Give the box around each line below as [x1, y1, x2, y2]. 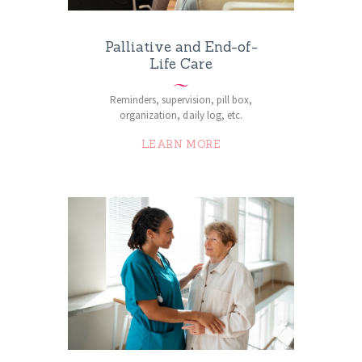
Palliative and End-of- [104, 38, 258, 57]
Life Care [149, 55, 213, 74]
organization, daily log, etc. [120, 108, 242, 123]
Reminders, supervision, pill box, [109, 93, 253, 107]
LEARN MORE [141, 137, 221, 152]
